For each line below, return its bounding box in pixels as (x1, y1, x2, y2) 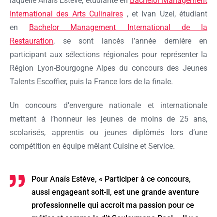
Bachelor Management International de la (29, 22, 208, 32)
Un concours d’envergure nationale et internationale (10, 100, 207, 110)
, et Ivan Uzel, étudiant (123, 9, 207, 18)
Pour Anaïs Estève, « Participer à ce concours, (31, 174, 191, 184)
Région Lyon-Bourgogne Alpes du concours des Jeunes (10, 63, 207, 73)
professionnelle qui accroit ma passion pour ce (31, 200, 194, 210)
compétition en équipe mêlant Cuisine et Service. (10, 141, 175, 151)
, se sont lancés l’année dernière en (53, 36, 207, 46)
